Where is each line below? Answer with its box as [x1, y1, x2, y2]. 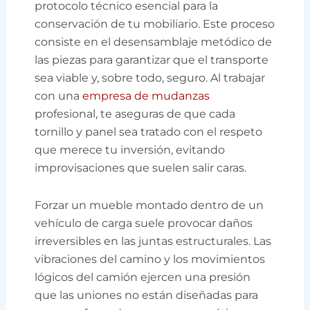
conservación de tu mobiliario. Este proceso [35, 17, 275, 30]
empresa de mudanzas [82, 89, 210, 102]
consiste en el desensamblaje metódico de [35, 35, 273, 48]
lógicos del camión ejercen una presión [35, 270, 251, 284]
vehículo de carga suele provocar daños [35, 216, 253, 230]
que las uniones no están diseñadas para [35, 288, 259, 302]
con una [35, 89, 83, 102]
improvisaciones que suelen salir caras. [35, 161, 247, 174]
